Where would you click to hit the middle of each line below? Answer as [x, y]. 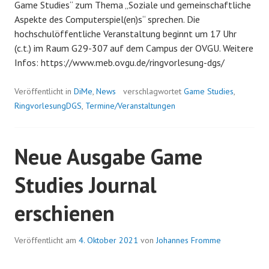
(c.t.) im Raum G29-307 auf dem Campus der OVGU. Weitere [134, 48]
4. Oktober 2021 [108, 240]
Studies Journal [86, 184]
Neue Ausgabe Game [108, 156]
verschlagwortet [153, 91]
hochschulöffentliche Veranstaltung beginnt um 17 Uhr [125, 33]
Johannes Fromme [189, 240]
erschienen [65, 213]
